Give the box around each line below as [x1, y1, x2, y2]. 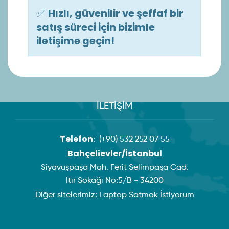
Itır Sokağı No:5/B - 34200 [65, 177, 164, 186]
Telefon [59, 133, 93, 145]
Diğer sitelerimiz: [35, 191, 99, 200]
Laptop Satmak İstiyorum [99, 191, 194, 200]
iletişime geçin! [36, 34, 114, 49]
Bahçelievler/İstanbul [67, 148, 162, 160]
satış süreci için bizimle [36, 20, 155, 35]
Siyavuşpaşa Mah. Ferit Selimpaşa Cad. [40, 164, 189, 172]
